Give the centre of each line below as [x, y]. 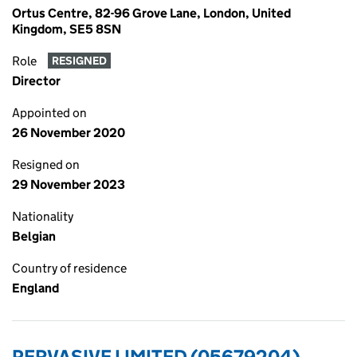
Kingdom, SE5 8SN [67, 29]
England [35, 288]
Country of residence [69, 268]
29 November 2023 [69, 184]
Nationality [43, 216]
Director [36, 81]
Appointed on [49, 113]
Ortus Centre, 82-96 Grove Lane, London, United [151, 13]
